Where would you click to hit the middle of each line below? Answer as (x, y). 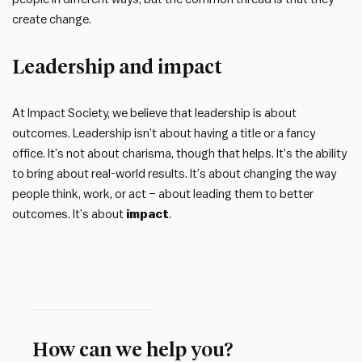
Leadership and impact (117, 66)
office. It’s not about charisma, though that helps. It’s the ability (179, 154)
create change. (52, 19)
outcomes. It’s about (69, 214)
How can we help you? (133, 349)
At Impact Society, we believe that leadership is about (154, 113)
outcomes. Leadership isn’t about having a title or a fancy (164, 133)
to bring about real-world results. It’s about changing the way (174, 174)
